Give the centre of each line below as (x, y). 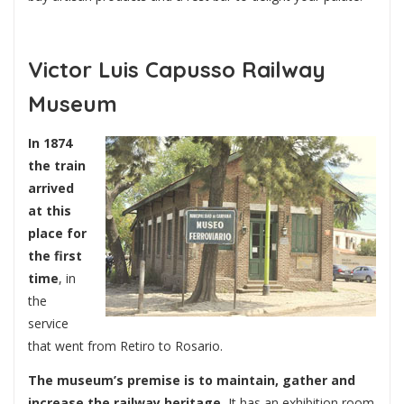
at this (50, 211)
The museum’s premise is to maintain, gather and (192, 380)
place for (57, 234)
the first (55, 256)
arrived (51, 188)
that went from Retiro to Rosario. (125, 346)
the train (57, 166)
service (48, 324)
